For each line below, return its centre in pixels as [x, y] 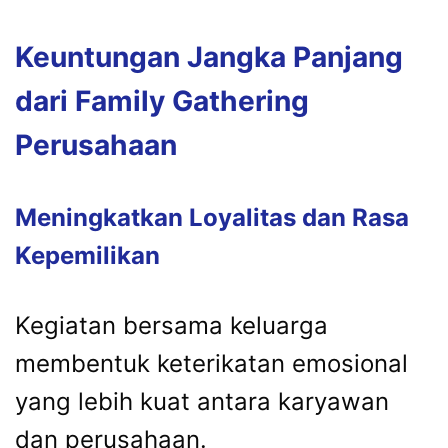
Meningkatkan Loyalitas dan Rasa [212, 218]
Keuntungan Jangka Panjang [209, 57]
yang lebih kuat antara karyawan [202, 402]
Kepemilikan [87, 256]
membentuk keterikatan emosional [211, 364]
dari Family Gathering [162, 101]
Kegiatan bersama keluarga [171, 326]
